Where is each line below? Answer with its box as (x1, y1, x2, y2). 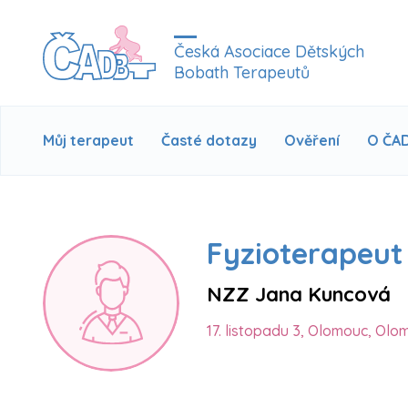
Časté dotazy (161, 131, 257, 149)
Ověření (284, 131, 340, 149)
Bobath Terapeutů (174, 62, 310, 83)
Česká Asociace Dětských (174, 41, 364, 62)
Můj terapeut (43, 131, 134, 149)
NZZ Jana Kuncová (207, 281, 391, 307)
